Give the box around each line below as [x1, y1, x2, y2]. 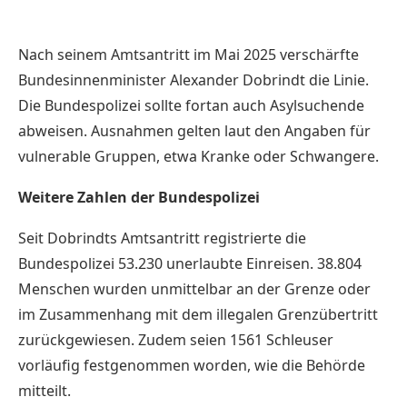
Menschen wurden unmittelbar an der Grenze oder [18, 278, 371, 299]
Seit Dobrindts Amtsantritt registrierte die [18, 227, 306, 248]
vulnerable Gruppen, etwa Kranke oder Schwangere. [18, 145, 379, 166]
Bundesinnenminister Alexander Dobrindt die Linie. [18, 69, 369, 90]
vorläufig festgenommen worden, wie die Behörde [18, 354, 365, 375]
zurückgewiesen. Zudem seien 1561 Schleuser [18, 329, 333, 350]
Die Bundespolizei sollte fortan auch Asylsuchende [18, 94, 364, 115]
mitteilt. [18, 380, 71, 401]
